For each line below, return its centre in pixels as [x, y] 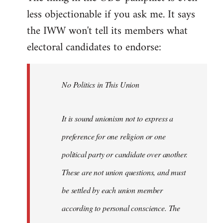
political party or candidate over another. [125, 154]
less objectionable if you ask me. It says [111, 14]
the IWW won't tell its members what [107, 31]
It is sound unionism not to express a [118, 118]
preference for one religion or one [114, 136]
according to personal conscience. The [121, 208]
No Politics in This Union [101, 84]
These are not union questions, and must [124, 172]
